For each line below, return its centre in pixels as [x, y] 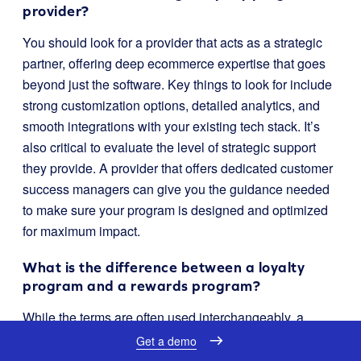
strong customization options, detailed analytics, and [171, 105]
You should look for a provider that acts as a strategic [172, 42]
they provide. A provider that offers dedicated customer [178, 168]
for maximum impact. [81, 230]
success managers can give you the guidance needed [176, 189]
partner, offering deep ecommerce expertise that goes [174, 63]
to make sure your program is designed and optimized [175, 210]
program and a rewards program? [141, 285]
